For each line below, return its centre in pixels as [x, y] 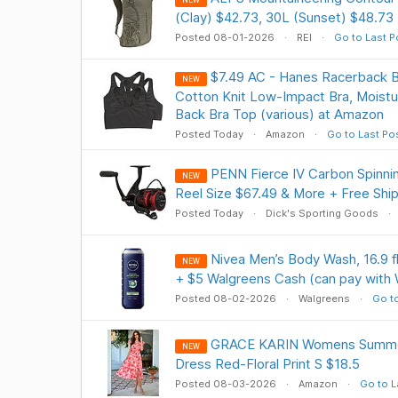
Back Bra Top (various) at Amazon [279, 114]
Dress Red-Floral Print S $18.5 [267, 364]
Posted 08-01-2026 [226, 37]
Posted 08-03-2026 [227, 384]
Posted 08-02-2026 [227, 298]
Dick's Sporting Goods [322, 213]
